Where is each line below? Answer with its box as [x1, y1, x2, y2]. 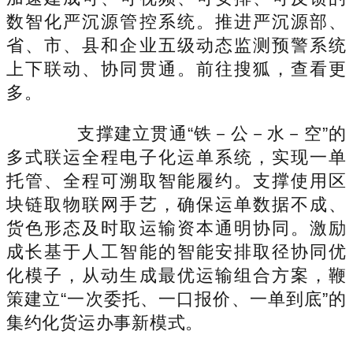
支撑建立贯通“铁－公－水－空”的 [41, 123, 347, 143]
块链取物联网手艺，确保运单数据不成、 [6, 194, 347, 214]
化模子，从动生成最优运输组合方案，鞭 [6, 265, 347, 285]
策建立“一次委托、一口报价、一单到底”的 [6, 288, 347, 309]
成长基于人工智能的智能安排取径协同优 [6, 241, 347, 262]
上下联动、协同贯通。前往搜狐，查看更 [6, 58, 347, 79]
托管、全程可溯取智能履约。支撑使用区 [6, 170, 347, 191]
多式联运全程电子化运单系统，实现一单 [6, 147, 347, 167]
